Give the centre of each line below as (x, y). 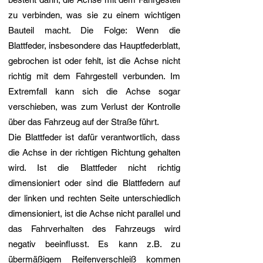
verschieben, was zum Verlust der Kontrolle (94, 107)
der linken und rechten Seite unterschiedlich (94, 198)
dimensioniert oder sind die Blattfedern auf (94, 183)
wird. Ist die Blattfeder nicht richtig (94, 168)
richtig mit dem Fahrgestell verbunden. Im (94, 76)
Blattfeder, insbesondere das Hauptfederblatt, (94, 46)
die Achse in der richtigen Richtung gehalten (94, 153)
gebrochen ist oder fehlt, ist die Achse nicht (94, 61)
